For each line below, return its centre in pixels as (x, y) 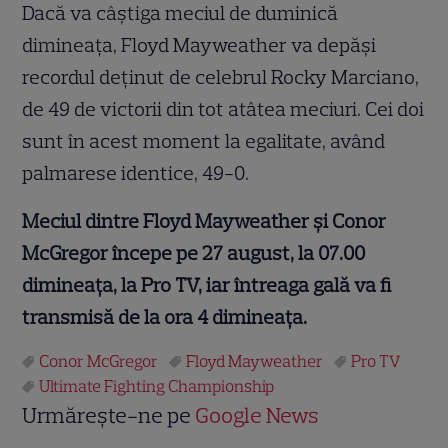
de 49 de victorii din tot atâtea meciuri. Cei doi (223, 109)
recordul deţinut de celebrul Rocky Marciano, (221, 77)
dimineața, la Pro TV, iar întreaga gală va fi (207, 285)
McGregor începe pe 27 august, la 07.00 (194, 253)
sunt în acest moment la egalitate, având (204, 141)
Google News (257, 416)
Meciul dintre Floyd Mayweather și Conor (204, 221)
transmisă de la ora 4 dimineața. (165, 317)
